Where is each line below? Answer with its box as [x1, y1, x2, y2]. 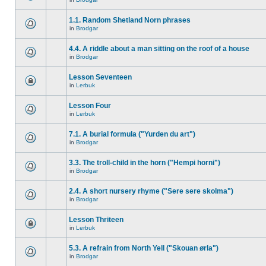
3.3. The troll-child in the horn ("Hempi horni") [69, 159, 220, 167]
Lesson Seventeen [69, 73, 132, 81]
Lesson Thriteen [69, 216, 123, 224]
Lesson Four [69, 102, 111, 110]
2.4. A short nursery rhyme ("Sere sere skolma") [69, 187, 233, 195]
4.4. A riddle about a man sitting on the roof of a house [69, 45, 249, 53]
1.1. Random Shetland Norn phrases [69, 16, 191, 24]
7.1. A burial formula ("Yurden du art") [69, 130, 195, 138]
